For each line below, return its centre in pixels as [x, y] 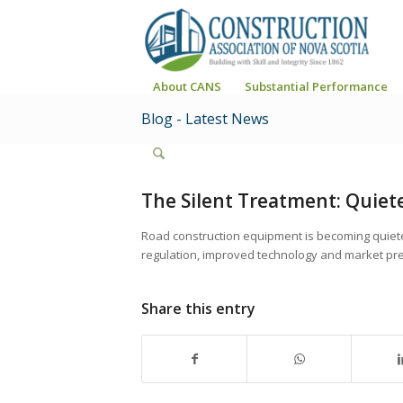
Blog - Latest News [205, 119]
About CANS [187, 86]
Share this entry [198, 309]
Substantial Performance [316, 86]
